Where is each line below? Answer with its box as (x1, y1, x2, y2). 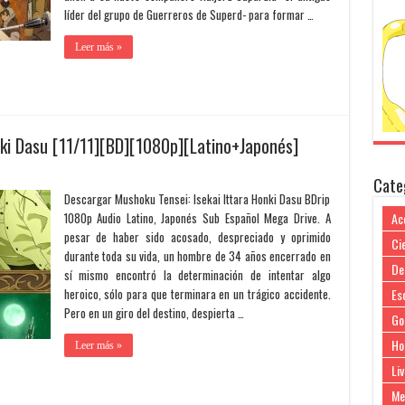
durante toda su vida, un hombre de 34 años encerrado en (63, 247, 331, 265)
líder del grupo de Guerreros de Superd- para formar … (63, 5, 314, 24)
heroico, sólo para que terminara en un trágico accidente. (63, 285, 331, 303)
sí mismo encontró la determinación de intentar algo (63, 266, 331, 284)
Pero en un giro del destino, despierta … (63, 304, 244, 322)
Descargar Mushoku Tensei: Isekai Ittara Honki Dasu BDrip (63, 190, 331, 208)
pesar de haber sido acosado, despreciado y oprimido (63, 228, 331, 246)
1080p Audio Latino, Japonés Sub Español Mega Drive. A (63, 209, 331, 227)
